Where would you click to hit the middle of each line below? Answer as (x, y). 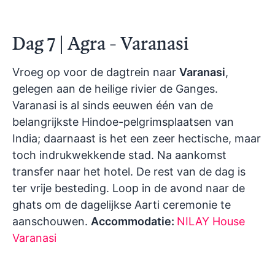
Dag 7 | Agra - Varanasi (100, 44)
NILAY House (211, 222)
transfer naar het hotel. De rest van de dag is (129, 172)
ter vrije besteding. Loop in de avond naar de (129, 188)
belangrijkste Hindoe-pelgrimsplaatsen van (123, 122)
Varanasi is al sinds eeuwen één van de (113, 106)
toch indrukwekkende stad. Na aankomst (119, 155)
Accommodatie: (134, 222)
